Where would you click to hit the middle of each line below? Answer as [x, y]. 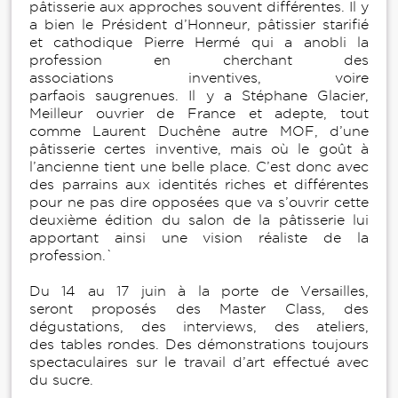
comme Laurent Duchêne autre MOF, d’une [199, 131]
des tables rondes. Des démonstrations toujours [199, 345]
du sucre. [64, 380]
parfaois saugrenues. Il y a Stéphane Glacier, [199, 96]
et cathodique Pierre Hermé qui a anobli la [199, 43]
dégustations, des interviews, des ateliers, [199, 327]
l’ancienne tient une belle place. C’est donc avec [199, 167]
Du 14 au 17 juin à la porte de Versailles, [199, 291]
